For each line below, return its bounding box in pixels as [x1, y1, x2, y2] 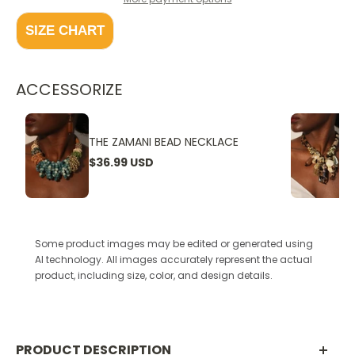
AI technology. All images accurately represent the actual [35, 252, 312, 266]
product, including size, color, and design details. [35, 268, 273, 282]
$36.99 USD [89, 154, 154, 170]
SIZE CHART [25, 23, 105, 39]
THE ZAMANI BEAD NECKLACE [89, 133, 239, 150]
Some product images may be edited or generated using [35, 236, 313, 250]
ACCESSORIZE [16, 78, 123, 101]
